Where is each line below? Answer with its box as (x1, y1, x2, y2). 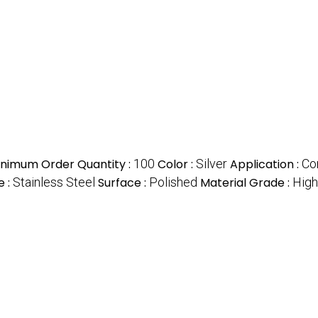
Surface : (98, 175, 149, 192)
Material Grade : (200, 175, 292, 192)
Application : (230, 156, 302, 173)
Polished (149, 175, 197, 190)
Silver (196, 156, 227, 172)
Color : (158, 156, 196, 173)
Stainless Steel (13, 175, 95, 190)
